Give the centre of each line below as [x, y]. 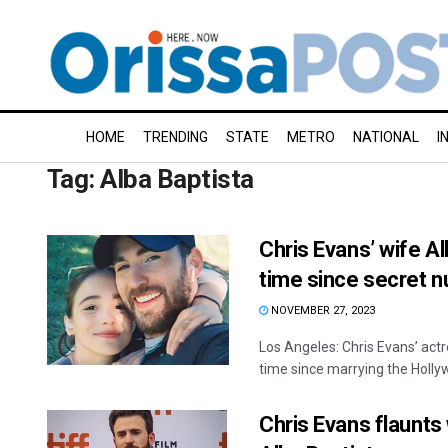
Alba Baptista [177, 179]
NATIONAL [386, 137]
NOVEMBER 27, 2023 [321, 310]
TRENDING [175, 137]
